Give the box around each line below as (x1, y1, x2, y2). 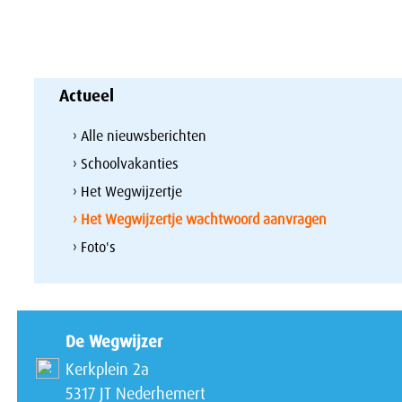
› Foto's (73, 237, 117, 257)
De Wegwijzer (65, 330, 162, 353)
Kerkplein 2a (65, 358, 149, 380)
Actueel (59, 84, 115, 107)
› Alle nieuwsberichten (73, 126, 207, 145)
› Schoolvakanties (73, 153, 179, 173)
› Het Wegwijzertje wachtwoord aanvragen (73, 209, 328, 229)
